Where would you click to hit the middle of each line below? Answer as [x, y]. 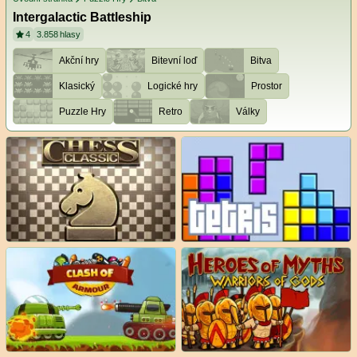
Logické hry [173, 86]
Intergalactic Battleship [82, 18]
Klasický [76, 86]
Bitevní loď [175, 61]
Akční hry [78, 61]
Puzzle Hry [82, 112]
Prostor [266, 86]
